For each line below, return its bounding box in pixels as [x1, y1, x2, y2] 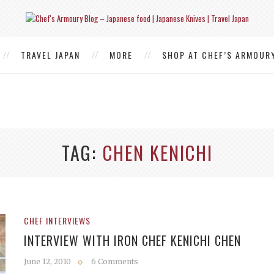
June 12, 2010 [24, 257, 71, 266]
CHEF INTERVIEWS [24, 214, 91, 227]
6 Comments [91, 257, 138, 266]
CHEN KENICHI [102, 139, 213, 166]
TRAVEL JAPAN [21, 48, 80, 61]
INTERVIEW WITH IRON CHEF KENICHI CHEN [24, 231, 241, 250]
